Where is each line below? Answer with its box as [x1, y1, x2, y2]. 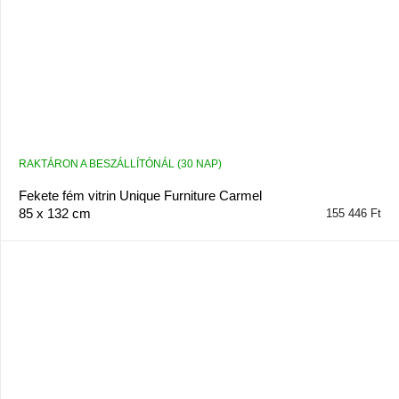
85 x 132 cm [18, 206, 91, 222]
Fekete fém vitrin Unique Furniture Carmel [18, 188, 262, 204]
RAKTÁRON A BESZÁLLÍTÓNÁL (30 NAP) [18, 158, 222, 171]
